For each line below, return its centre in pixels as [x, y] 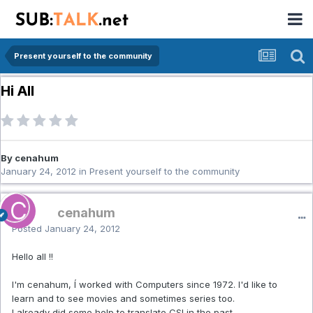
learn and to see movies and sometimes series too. [123, 299]
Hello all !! [32, 257]
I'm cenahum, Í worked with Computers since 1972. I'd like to [145, 285]
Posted [28, 229]
